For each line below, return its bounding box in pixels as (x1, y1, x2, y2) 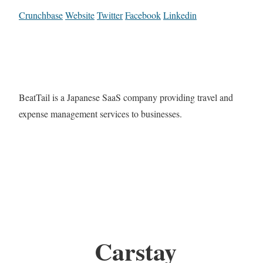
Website (65, 9, 95, 22)
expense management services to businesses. (19, 107, 182, 120)
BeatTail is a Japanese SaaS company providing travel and (19, 91, 233, 104)
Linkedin (163, 9, 197, 22)
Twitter (97, 9, 123, 22)
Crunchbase (19, 9, 63, 22)
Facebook (125, 9, 161, 22)
